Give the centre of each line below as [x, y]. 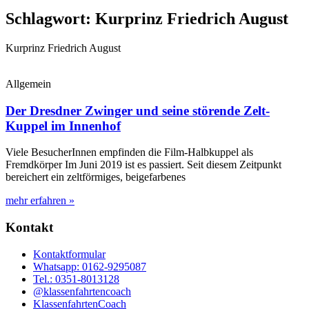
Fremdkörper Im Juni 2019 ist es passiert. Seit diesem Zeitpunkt [143, 165]
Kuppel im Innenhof [63, 126]
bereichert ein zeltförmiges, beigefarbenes [96, 177]
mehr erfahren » [40, 201]
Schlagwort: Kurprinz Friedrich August [147, 18]
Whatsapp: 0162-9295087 [90, 266]
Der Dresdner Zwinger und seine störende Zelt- [138, 110]
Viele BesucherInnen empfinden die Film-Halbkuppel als [129, 152]
